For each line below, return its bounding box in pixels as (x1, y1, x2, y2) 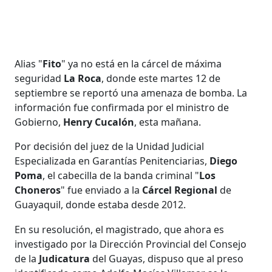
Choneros (15, 183, 61, 197)
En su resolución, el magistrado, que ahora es (15, 222, 225, 236)
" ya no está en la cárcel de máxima (61, 56, 222, 70)
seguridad (15, 71, 62, 85)
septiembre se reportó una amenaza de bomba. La (15, 86, 248, 100)
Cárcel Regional (142, 183, 218, 197)
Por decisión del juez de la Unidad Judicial (15, 139, 205, 153)
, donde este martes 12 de (101, 71, 221, 85)
